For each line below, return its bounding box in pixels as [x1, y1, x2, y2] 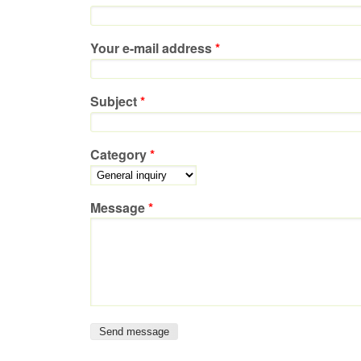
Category [90, 145, 150, 164]
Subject [90, 92, 140, 111]
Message [90, 198, 148, 218]
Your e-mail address [90, 39, 215, 58]
